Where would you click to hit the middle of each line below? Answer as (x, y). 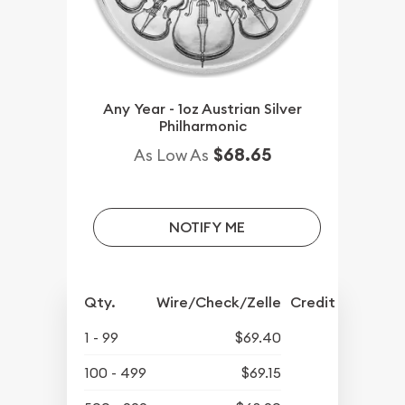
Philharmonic (202, 127)
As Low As (171, 155)
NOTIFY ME (207, 227)
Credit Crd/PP (339, 303)
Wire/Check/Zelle (219, 303)
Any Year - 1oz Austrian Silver (202, 109)
